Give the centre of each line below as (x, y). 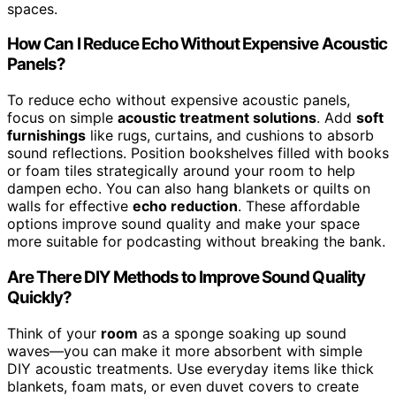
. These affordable (299, 206)
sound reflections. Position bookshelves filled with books (198, 153)
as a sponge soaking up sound (242, 333)
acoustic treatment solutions (217, 118)
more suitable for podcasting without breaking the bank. (196, 242)
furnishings (46, 136)
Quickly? (40, 297)
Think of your (54, 333)
